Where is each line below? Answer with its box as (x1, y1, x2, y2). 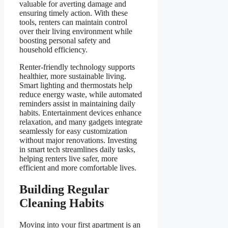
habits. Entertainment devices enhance (19, 108, 141, 118)
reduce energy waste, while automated (19, 90, 142, 99)
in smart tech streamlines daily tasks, (19, 145, 135, 154)
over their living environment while (19, 27, 132, 36)
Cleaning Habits (19, 196, 104, 210)
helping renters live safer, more (19, 154, 118, 163)
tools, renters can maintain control (19, 18, 127, 27)
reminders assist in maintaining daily (19, 99, 135, 108)
